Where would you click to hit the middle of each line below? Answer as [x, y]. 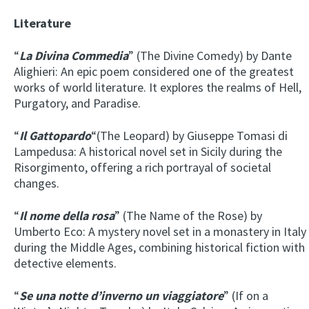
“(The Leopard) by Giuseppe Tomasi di [189, 136]
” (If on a [246, 296]
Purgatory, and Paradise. [77, 103]
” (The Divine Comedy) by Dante [210, 56]
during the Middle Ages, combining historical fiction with [159, 248]
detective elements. [65, 263]
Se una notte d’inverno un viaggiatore [121, 296]
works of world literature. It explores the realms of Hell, [158, 88]
